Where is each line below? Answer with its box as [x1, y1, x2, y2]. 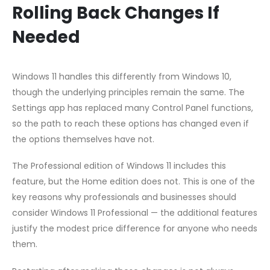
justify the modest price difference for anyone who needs [12, 222, 257, 235]
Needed [12, 25, 80, 49]
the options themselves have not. [12, 133, 154, 145]
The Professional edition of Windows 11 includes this [12, 160, 226, 172]
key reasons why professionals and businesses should [12, 191, 236, 204]
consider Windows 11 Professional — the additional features [12, 207, 257, 219]
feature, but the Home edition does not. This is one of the [12, 175, 255, 188]
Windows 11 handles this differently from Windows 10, [12, 70, 231, 83]
